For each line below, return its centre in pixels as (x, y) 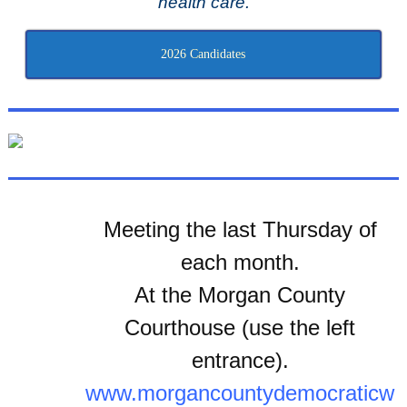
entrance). (240, 361)
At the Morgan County (240, 295)
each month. (240, 263)
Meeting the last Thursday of (240, 230)
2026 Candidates (203, 55)
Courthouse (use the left (240, 328)
